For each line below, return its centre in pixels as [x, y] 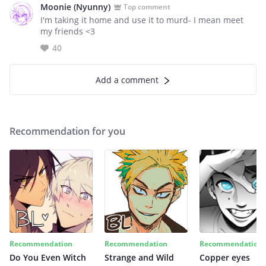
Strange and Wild [139, 257]
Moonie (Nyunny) [75, 7]
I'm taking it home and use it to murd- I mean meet [142, 20]
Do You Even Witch [48, 257]
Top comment [147, 7]
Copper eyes [225, 257]
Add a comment [127, 80]
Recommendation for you [67, 131]
